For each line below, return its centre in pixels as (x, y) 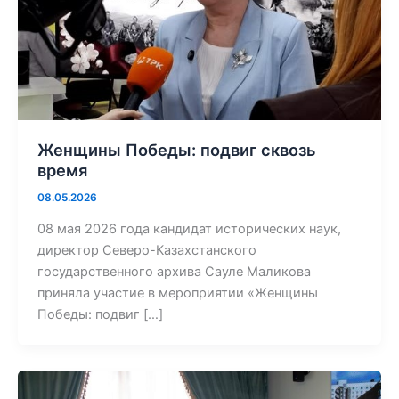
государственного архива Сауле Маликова (174, 272)
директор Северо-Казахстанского (147, 251)
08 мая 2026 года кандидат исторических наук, (189, 229)
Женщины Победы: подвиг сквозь (176, 150)
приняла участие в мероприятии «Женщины (177, 293)
